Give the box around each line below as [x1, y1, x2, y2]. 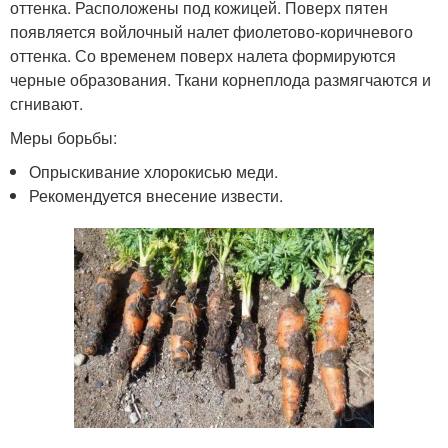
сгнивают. [10, 92, 83, 116]
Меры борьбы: [10, 126, 117, 150]
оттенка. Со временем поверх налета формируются [10, 44, 396, 68]
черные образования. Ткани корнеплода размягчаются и [10, 68, 431, 92]
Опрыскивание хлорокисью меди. [29, 160, 279, 184]
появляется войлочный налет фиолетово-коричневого [10, 20, 413, 44]
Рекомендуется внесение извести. [29, 184, 284, 208]
